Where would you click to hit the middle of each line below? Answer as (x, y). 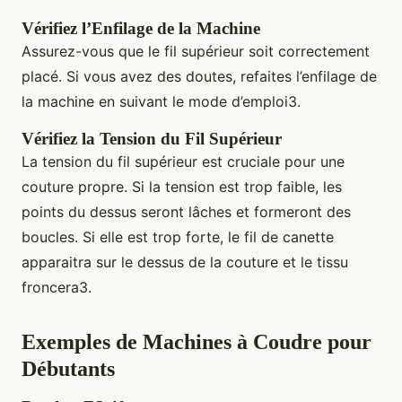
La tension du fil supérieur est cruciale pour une (183, 162)
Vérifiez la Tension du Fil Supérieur (152, 139)
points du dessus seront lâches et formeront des (186, 212)
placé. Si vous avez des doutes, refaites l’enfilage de (199, 77)
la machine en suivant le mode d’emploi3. (161, 102)
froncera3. (57, 288)
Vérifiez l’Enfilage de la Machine (141, 29)
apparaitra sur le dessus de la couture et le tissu (185, 262)
